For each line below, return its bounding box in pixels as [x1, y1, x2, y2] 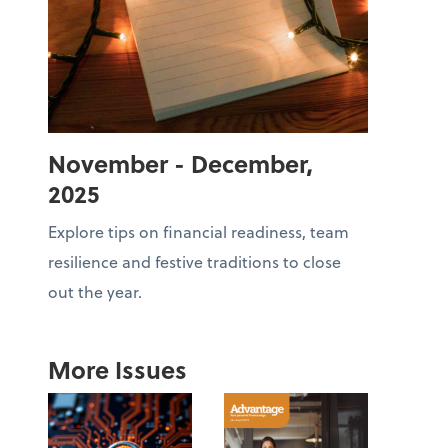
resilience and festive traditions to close [48, 249, 341, 273]
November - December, [48, 145, 313, 181]
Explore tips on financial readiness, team [48, 219, 349, 243]
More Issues [48, 351, 187, 387]
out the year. [48, 279, 142, 303]
